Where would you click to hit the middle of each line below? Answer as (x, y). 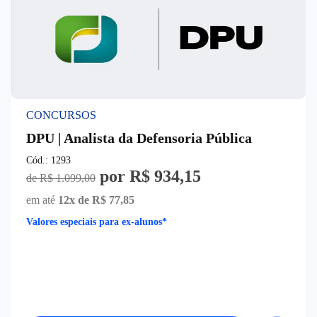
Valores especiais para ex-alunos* (97, 221)
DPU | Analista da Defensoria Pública (139, 138)
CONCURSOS (61, 115)
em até (41, 200)
